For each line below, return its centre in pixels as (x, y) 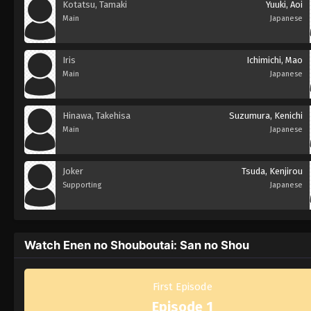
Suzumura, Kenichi (266, 115)
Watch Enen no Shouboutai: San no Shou (137, 245)
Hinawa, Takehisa (96, 115)
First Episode (182, 286)
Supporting (82, 185)
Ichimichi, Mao (274, 60)
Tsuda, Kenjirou (272, 171)
